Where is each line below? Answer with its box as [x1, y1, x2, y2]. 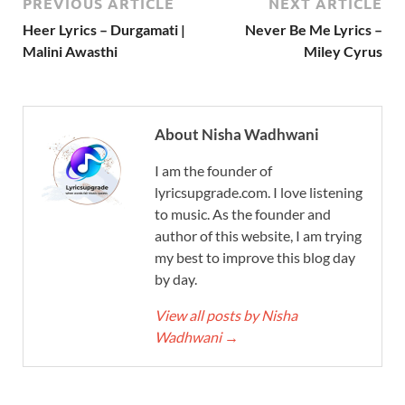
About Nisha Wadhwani [155, 124, 319, 144]
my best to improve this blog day [155, 248, 355, 266]
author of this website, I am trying [155, 226, 362, 244]
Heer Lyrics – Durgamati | [23, 20, 185, 38]
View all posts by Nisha [155, 306, 297, 324]
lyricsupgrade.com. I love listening [155, 183, 363, 201]
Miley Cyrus [304, 42, 382, 60]
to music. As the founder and [155, 204, 331, 222]
